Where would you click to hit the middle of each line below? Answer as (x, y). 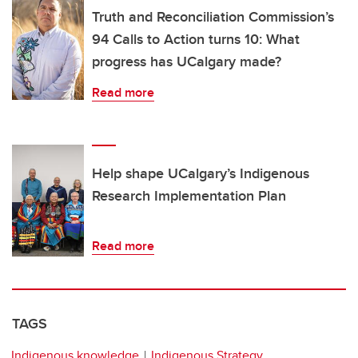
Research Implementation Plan (189, 195)
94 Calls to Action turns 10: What (196, 39)
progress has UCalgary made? (187, 61)
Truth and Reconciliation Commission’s (213, 16)
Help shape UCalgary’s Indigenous (201, 173)
